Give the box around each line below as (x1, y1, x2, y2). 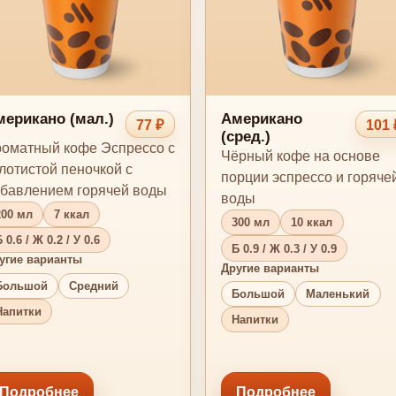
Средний (69, 278, 119, 293)
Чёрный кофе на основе (220, 148, 380, 164)
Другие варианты (220, 261, 319, 275)
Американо (220, 110, 302, 128)
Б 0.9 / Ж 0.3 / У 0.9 (231, 241, 337, 255)
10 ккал (291, 216, 333, 230)
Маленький (306, 286, 370, 301)
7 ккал (54, 208, 90, 222)
